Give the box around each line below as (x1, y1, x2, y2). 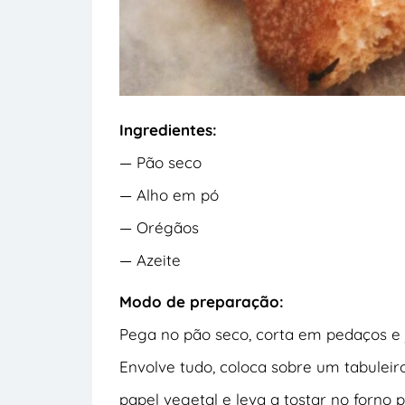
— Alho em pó (119, 184, 219, 204)
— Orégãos (119, 217, 199, 237)
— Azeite (119, 250, 181, 269)
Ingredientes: (119, 119, 221, 139)
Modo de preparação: (119, 291, 284, 311)
